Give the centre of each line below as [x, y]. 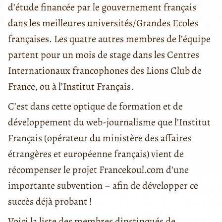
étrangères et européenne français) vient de [96, 154]
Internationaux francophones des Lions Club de [105, 70]
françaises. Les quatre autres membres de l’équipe [109, 39]
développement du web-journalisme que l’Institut [109, 122]
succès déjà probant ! [50, 201]
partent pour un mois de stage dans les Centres [104, 55]
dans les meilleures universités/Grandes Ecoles [103, 23]
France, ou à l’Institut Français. [71, 86]
